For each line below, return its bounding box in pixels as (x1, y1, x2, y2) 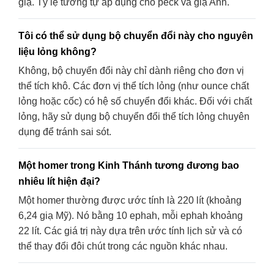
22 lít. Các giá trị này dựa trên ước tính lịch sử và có (18, 225, 242, 236)
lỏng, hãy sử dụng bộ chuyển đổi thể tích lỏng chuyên (18, 111, 250, 122)
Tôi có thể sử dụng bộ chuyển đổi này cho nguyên (18, 29, 253, 41)
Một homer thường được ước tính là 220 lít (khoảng (18, 194, 242, 206)
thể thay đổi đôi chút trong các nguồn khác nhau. (18, 240, 228, 251)
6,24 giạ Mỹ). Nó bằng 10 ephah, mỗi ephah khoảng (18, 210, 243, 221)
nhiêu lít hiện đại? (18, 175, 100, 187)
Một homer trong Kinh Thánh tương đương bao (18, 159, 239, 171)
